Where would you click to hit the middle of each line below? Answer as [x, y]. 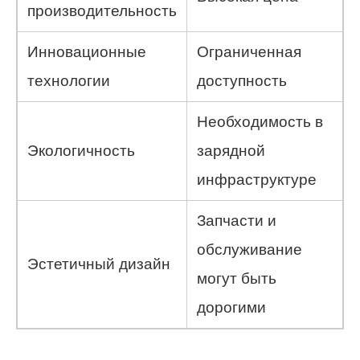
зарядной [231, 151]
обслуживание [250, 250]
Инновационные [87, 52]
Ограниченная [249, 52]
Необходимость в [260, 122]
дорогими [231, 308]
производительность [102, 11]
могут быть [237, 279]
